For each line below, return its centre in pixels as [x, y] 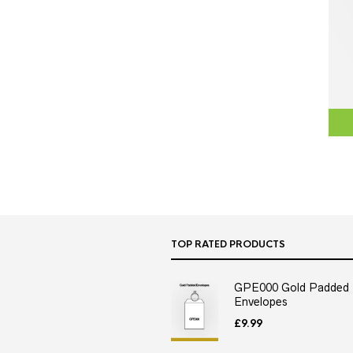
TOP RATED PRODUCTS [228, 245]
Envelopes [261, 302]
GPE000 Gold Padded [292, 288]
